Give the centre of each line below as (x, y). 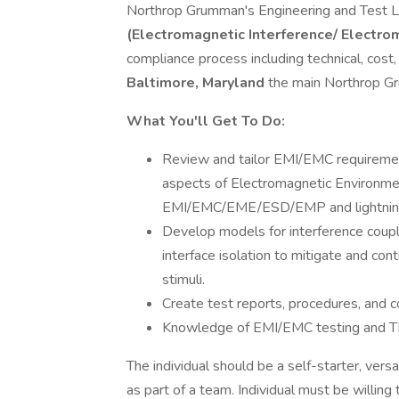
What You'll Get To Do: (206, 121)
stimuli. (183, 280)
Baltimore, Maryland (197, 83)
